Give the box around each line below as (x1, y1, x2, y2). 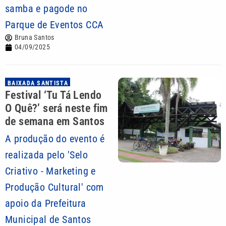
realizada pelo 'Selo (5, 149, 88, 161)
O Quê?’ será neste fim (5, 102, 108, 115)
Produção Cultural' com (5, 181, 104, 193)
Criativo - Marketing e (5, 165, 96, 177)
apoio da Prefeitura (5, 197, 86, 209)
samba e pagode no (5, 3, 88, 15)
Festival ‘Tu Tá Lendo (5, 89, 102, 101)
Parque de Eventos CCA (5, 19, 104, 31)
